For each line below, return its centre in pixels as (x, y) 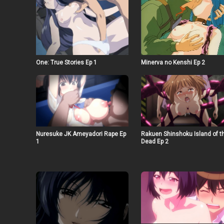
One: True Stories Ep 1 (66, 62)
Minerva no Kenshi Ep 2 (173, 62)
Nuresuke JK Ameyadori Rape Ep (81, 134)
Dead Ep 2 (154, 142)
